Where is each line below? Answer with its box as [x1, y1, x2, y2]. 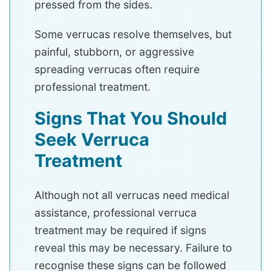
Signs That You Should [34, 107, 227, 129]
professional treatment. [34, 80, 151, 93]
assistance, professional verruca [34, 206, 197, 219]
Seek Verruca [34, 128, 149, 150]
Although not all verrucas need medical [34, 188, 229, 201]
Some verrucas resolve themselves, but [34, 27, 232, 41]
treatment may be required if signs [34, 223, 206, 237]
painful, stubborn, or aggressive [34, 45, 194, 58]
